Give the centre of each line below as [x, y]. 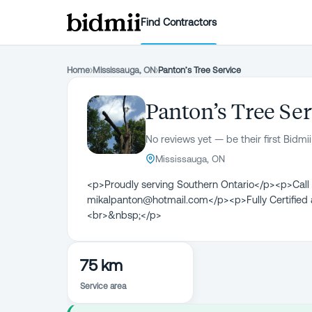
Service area [103, 286]
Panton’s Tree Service [200, 70]
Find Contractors [179, 22]
